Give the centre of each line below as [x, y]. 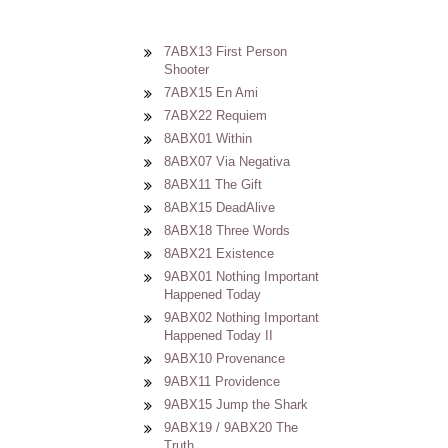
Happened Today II [218, 335]
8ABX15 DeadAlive [219, 207]
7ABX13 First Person [225, 51]
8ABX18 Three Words [227, 230]
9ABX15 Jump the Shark [236, 404]
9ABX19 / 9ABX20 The [231, 427]
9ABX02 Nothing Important [241, 317]
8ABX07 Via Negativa [227, 161]
